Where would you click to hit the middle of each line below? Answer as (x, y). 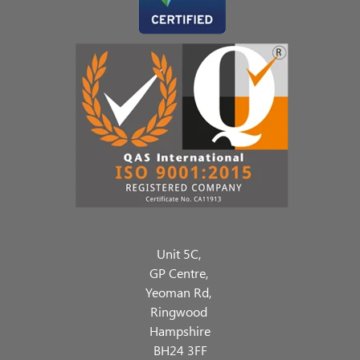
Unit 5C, (180, 253)
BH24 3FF (180, 350)
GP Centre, (180, 272)
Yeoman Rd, (180, 292)
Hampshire (180, 330)
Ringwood (180, 311)
